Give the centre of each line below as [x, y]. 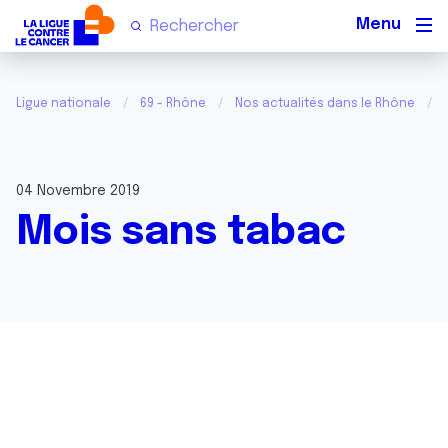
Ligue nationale [63, 104]
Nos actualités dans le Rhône [325, 104]
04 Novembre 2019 [78, 191]
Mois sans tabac [181, 232]
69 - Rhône [173, 104]
